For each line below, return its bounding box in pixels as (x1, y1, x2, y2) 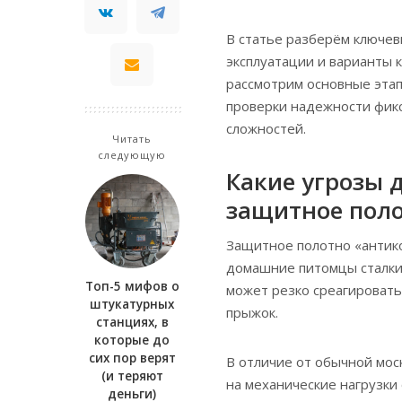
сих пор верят (88, 349, 176, 366)
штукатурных (90, 295, 174, 312)
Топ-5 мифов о (84, 277, 179, 294)
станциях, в (95, 313, 169, 330)
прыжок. (226, 303, 278, 321)
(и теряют (100, 367, 163, 384)
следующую (97, 147, 167, 162)
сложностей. (226, 118, 306, 137)
